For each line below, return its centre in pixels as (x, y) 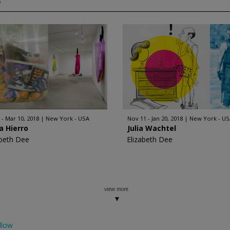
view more (117, 189)
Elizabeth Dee (150, 139)
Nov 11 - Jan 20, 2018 (155, 118)
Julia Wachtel (152, 128)
